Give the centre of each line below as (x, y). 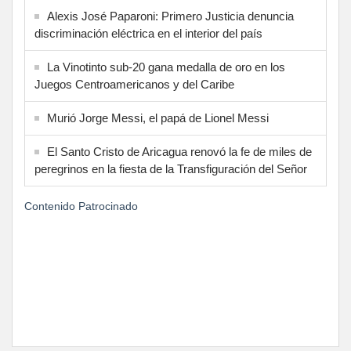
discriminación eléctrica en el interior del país (148, 33)
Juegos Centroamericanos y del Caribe (134, 84)
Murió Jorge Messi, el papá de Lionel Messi (158, 118)
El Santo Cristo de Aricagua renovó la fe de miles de (179, 151)
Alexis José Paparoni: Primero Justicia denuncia (170, 16)
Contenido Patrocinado (81, 206)
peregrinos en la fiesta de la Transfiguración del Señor (171, 168)
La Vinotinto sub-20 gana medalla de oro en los (166, 67)
